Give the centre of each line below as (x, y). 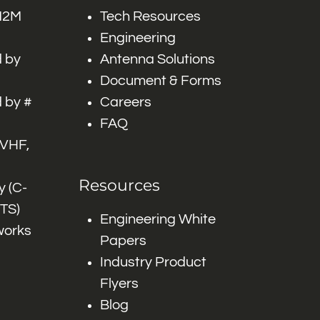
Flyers (119, 284)
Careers (125, 102)
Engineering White (157, 219)
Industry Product (153, 262)
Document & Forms (160, 81)
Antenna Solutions (157, 59)
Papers (123, 241)
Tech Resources (150, 16)
